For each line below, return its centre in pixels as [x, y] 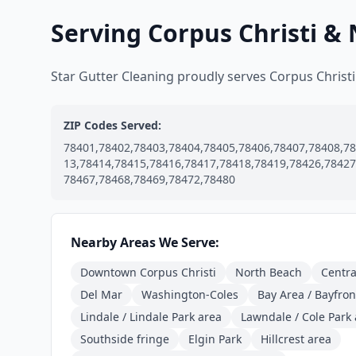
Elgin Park [215, 339]
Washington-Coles [190, 294]
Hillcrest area [296, 339]
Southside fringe [125, 339]
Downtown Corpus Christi [148, 272]
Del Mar [101, 294]
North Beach [269, 272]
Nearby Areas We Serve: [145, 242]
